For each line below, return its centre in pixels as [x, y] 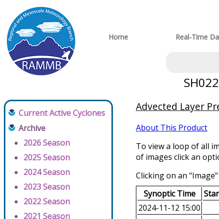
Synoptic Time [169, 194]
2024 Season [47, 172]
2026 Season [47, 143]
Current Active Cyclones [62, 113]
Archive [32, 128]
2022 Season [47, 202]
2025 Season [47, 158]
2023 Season [47, 187]
